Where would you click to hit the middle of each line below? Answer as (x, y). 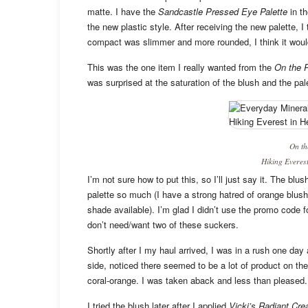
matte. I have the (123, 11)
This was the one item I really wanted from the (181, 67)
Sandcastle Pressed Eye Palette (223, 11)
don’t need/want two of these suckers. (163, 224)
